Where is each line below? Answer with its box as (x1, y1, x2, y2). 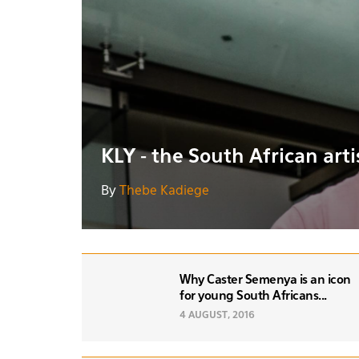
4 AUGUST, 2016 (179, 310, 255, 321)
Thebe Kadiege (119, 184, 209, 198)
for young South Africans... (179, 289, 327, 302)
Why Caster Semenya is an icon (179, 273, 351, 286)
